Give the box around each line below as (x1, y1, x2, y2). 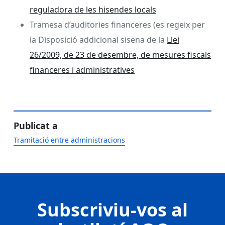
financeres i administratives (30, 64, 135, 75)
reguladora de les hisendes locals (30, 4, 156, 15)
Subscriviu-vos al (37, 197, 188, 222)
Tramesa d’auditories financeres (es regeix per (30, 19, 205, 30)
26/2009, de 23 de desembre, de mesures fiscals (30, 49, 211, 60)
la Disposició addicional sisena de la (30, 34, 167, 45)
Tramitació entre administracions (14, 135, 125, 145)
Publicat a (14, 119, 58, 132)
